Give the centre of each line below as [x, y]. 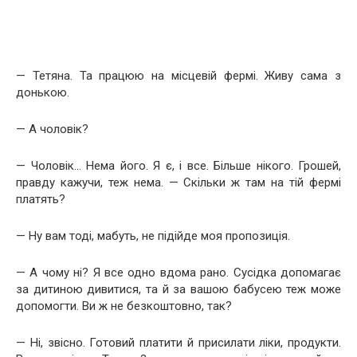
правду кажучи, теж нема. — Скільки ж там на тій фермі [178, 182]
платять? [41, 199]
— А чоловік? [52, 129]
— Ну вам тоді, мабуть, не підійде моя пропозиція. [153, 235]
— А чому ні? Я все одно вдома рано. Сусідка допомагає [178, 272]
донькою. [43, 92]
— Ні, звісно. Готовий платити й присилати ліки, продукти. [178, 342]
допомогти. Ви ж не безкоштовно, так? [126, 306]
